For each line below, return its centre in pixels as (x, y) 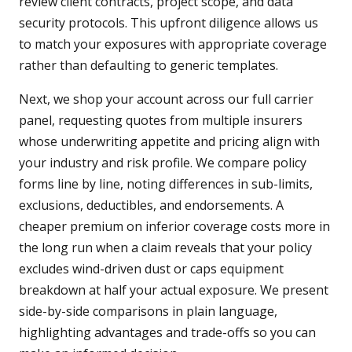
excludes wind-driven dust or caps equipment (151, 269)
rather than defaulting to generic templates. (148, 66)
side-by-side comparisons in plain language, (148, 312)
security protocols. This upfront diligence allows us (169, 23)
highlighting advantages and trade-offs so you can (167, 333)
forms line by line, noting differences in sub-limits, (166, 184)
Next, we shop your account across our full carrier (166, 99)
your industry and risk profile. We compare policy (163, 163)
